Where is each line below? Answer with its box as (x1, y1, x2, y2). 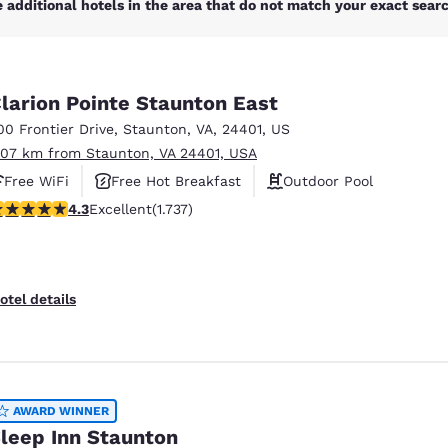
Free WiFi (4, 172, 69, 189)
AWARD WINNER (13, 403, 109, 418)
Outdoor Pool (283, 172, 373, 189)
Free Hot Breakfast (111, 172, 241, 189)
